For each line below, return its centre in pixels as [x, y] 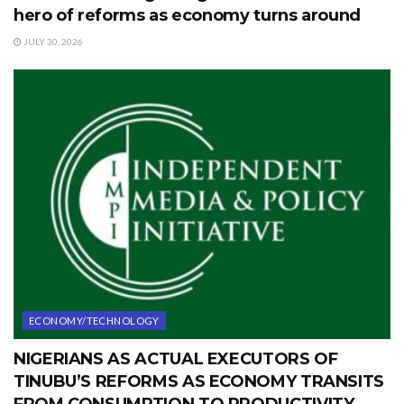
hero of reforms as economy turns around [187, 16]
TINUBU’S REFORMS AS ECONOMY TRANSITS [199, 382]
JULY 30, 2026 [52, 42]
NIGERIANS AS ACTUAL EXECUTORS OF [176, 359]
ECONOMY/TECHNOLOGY [94, 321]
